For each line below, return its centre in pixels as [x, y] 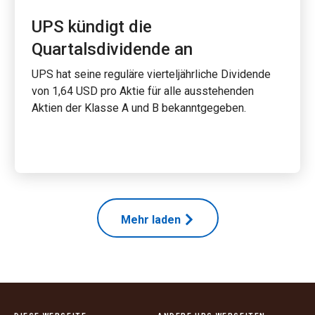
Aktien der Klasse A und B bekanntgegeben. [139, 108]
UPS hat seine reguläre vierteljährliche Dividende [151, 74]
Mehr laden [150, 220]
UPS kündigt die [91, 27]
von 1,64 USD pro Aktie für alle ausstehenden [142, 91]
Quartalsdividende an [112, 49]
